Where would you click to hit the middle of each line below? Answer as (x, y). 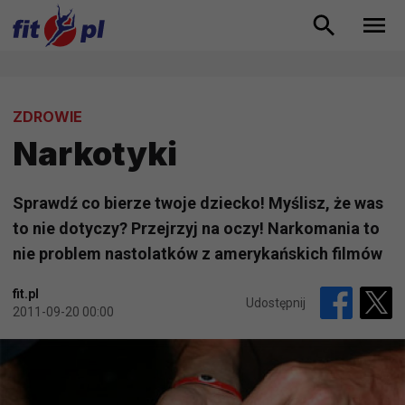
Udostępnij (276, 303)
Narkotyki (95, 154)
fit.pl (26, 294)
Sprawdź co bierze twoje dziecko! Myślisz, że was (198, 203)
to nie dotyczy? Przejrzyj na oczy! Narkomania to (196, 229)
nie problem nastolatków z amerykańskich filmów (198, 254)
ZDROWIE (47, 117)
